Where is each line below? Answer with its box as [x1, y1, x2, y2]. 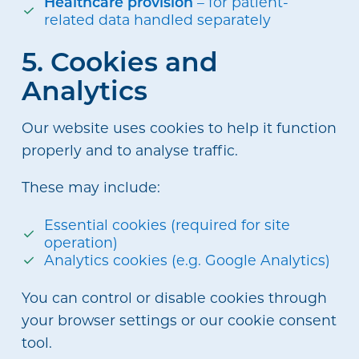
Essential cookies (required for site [44, 215, 291, 234]
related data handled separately [44, 10, 272, 30]
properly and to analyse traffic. [21, 141, 238, 160]
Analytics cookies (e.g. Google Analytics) [44, 250, 331, 269]
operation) [44, 232, 119, 252]
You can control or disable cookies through [21, 288, 327, 307]
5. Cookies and [21, 43, 218, 79]
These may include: [21, 177, 160, 196]
